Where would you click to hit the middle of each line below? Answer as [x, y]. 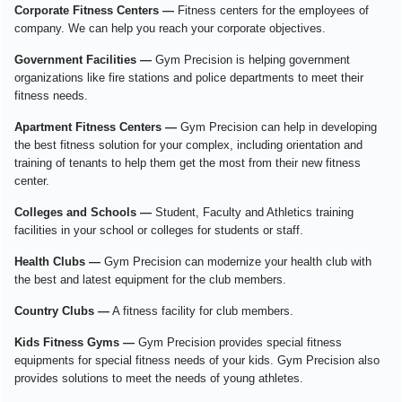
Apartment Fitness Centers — [96, 127]
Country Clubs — [62, 311]
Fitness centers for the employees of [271, 11]
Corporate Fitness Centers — [94, 11]
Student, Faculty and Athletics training [253, 213]
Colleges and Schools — [83, 213]
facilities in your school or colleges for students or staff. [159, 231]
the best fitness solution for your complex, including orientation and [188, 145]
